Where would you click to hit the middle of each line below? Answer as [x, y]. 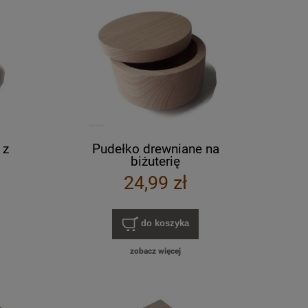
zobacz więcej [155, 251]
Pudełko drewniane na [155, 148]
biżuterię [155, 161]
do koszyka [165, 223]
